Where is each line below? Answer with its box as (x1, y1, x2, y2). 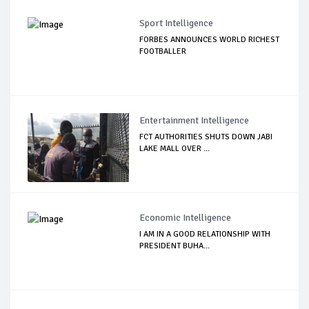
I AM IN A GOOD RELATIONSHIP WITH (139, 229, 271, 240)
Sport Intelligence (139, 17, 214, 30)
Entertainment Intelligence (139, 114, 250, 127)
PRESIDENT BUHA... (139, 241, 210, 252)
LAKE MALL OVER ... (139, 143, 210, 154)
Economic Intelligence (139, 212, 232, 224)
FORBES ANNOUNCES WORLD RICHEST (139, 34, 280, 46)
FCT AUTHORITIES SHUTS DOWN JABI (139, 132, 273, 143)
